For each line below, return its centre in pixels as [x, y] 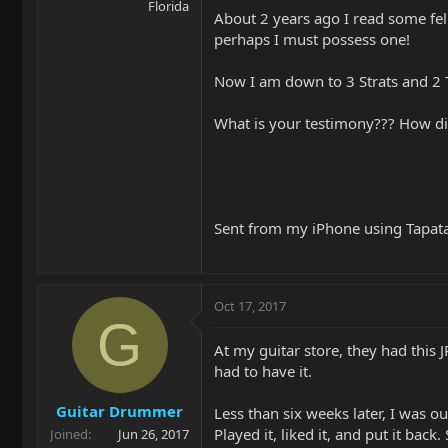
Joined [69, 433]
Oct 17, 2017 [250, 306]
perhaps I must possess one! [312, 39]
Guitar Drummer [119, 410]
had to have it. [263, 371]
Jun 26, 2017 [153, 433]
